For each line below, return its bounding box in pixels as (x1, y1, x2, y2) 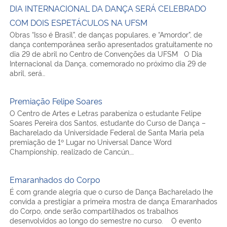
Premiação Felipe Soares (10, 85, 102, 97)
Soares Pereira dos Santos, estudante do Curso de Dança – (10, 107, 206, 118)
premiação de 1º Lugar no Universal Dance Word (10, 127, 172, 137)
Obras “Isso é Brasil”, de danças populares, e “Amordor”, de (10, 19, 202, 29)
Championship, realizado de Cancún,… (10, 136, 134, 146)
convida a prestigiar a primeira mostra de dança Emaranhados (10, 186, 217, 196)
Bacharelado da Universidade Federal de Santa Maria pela (10, 117, 204, 127)
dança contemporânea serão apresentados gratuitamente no (10, 29, 212, 39)
